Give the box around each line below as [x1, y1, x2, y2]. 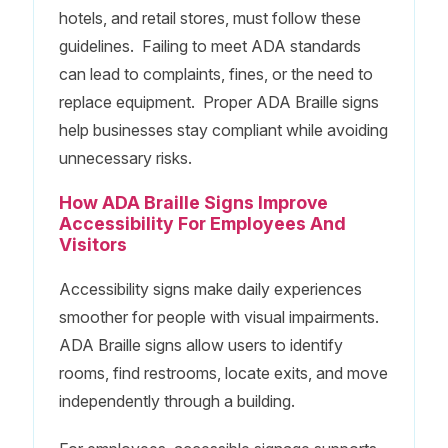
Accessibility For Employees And [58, 212, 346, 234]
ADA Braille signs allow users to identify [58, 334, 343, 355]
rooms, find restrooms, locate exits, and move [58, 362, 388, 383]
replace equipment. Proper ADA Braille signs [58, 91, 379, 112]
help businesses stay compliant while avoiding [58, 119, 388, 140]
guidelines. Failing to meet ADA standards [58, 35, 361, 56]
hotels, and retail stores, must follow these [58, 7, 361, 28]
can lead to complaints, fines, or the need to [58, 63, 373, 84]
